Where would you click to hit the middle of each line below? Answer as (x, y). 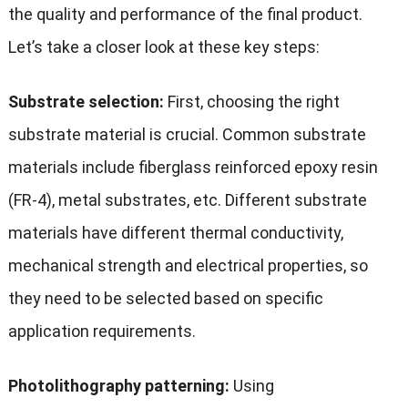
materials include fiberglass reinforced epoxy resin (193, 168)
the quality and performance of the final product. (185, 15)
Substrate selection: (86, 102)
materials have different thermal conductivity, (175, 233)
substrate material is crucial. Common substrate (187, 135)
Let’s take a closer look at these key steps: (163, 47)
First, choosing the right (251, 102)
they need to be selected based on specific (165, 299)
